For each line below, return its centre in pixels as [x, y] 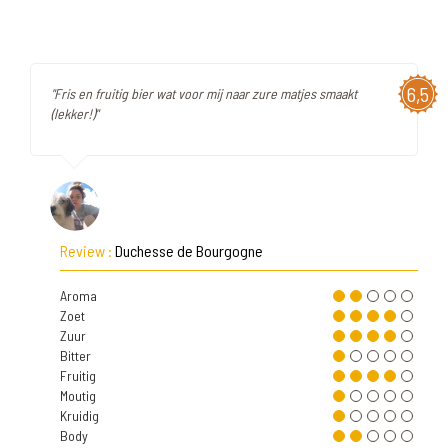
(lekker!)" [74, 113]
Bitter [75, 355]
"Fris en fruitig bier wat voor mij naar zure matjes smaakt [204, 93]
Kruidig [79, 415]
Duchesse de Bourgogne [189, 250]
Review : [87, 250]
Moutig [78, 395]
